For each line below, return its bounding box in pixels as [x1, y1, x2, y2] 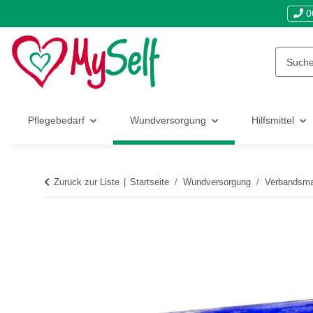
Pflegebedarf [28, 115, 85, 126]
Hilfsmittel [252, 115, 294, 126]
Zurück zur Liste [54, 177, 119, 188]
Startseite [130, 177, 169, 188]
